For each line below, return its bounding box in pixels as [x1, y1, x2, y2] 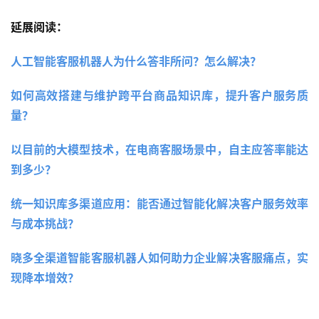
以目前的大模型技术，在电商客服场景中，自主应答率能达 [11, 142, 308, 157]
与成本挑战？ [11, 216, 79, 231]
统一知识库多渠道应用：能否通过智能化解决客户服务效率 [11, 196, 308, 211]
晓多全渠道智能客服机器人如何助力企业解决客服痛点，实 [11, 250, 308, 265]
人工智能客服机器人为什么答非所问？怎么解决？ [11, 53, 261, 68]
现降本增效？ [11, 270, 79, 285]
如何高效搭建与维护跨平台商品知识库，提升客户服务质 [11, 88, 308, 103]
